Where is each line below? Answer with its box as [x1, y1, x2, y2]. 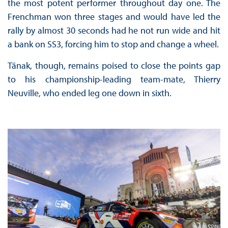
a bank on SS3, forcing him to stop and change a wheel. [7, 38, 219, 50]
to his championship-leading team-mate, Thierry [7, 73, 221, 85]
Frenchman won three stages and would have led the [7, 11, 221, 23]
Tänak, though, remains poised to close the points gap [7, 60, 221, 72]
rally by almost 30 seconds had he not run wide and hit [7, 24, 221, 37]
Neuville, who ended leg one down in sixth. [7, 87, 172, 99]
